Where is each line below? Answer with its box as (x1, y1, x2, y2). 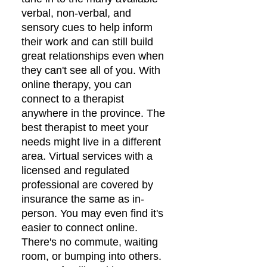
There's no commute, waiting (21, 236, 158, 248)
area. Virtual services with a (21, 150, 153, 162)
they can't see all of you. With (21, 64, 160, 76)
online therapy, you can (21, 79, 132, 91)
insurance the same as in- (21, 193, 144, 205)
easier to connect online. (21, 222, 138, 234)
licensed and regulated (21, 164, 129, 176)
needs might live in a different (21, 136, 161, 148)
